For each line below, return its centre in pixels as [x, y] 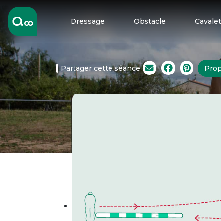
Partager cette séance [100, 68]
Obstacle [149, 21]
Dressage [87, 21]
